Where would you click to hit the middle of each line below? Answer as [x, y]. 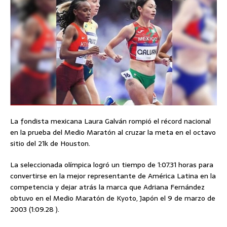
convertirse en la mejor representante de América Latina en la [113, 176]
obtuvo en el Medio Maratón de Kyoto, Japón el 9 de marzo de [113, 198]
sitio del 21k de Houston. [50, 144]
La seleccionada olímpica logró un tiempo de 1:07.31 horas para [112, 165]
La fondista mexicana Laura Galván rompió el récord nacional [110, 121]
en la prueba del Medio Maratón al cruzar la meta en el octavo [113, 133]
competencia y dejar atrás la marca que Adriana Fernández [107, 187]
